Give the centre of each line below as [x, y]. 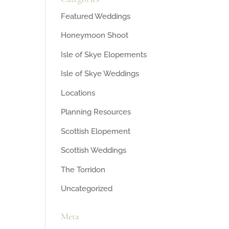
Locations [78, 93]
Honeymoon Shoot [95, 36]
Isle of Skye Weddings [100, 74]
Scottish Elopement [96, 131]
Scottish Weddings [94, 151]
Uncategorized [87, 189]
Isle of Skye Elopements [104, 54]
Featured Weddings [96, 16]
